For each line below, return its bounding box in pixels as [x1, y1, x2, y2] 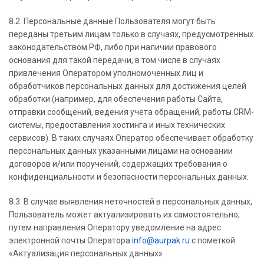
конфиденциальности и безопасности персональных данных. [9, 172, 249, 181]
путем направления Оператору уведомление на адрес [9, 223, 221, 232]
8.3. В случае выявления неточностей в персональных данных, [9, 197, 252, 206]
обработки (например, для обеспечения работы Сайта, [9, 94, 223, 104]
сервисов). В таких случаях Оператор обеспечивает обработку [9, 133, 253, 143]
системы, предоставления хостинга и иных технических [9, 120, 225, 130]
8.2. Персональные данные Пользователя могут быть [9, 16, 216, 26]
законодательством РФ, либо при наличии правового [9, 42, 217, 52]
